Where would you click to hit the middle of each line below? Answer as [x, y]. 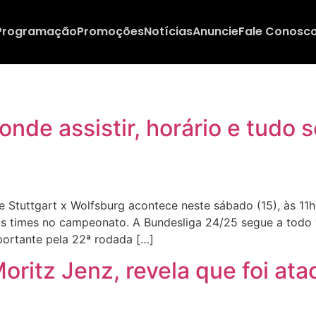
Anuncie [215, 32]
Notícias [168, 32]
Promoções [110, 32]
